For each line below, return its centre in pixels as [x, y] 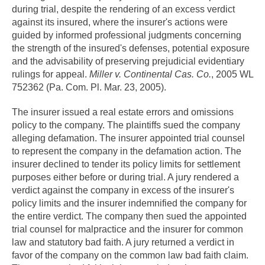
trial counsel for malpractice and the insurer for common [127, 229]
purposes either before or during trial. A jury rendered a [125, 177]
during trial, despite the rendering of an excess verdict [123, 9]
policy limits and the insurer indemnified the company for [129, 203]
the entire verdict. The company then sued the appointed [129, 216]
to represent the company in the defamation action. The [127, 151]
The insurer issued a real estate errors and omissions [123, 112]
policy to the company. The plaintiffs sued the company [126, 125]
